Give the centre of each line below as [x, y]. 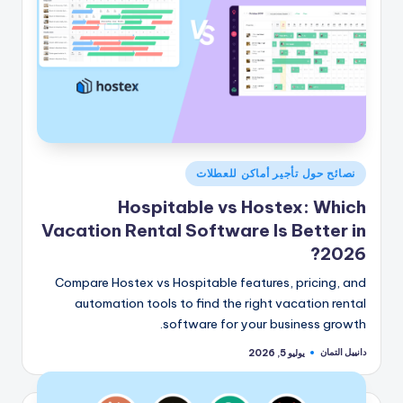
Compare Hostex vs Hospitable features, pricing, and [210, 282]
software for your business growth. [264, 323]
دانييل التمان [343, 353]
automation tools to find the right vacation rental [220, 303]
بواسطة [352, 379]
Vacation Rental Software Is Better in [204, 230]
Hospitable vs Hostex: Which [242, 206]
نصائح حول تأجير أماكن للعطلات [275, 173]
